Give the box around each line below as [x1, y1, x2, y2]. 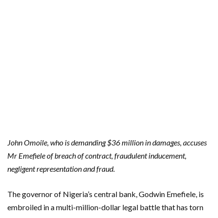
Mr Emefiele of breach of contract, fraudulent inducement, [7, 150, 186, 160]
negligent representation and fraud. [7, 163, 115, 173]
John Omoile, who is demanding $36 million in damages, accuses [7, 137, 207, 147]
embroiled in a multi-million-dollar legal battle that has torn [7, 202, 203, 212]
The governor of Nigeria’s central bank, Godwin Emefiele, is [7, 189, 204, 199]
